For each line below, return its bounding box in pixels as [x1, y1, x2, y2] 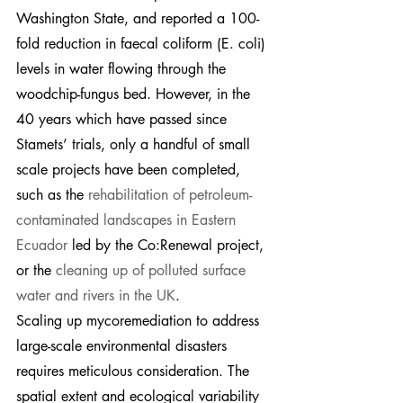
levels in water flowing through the [16, 58, 230, 78]
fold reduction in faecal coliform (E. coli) [16, 33, 270, 53]
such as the [16, 184, 88, 204]
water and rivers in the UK [16, 285, 175, 305]
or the [16, 260, 56, 280]
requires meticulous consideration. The [16, 361, 254, 381]
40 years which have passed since [16, 109, 231, 129]
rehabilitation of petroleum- [88, 184, 252, 204]
